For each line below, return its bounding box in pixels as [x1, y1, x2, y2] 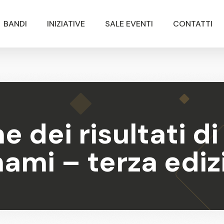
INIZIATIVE [46, 18, 85, 29]
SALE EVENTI [104, 18, 153, 29]
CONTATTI [172, 18, 212, 29]
